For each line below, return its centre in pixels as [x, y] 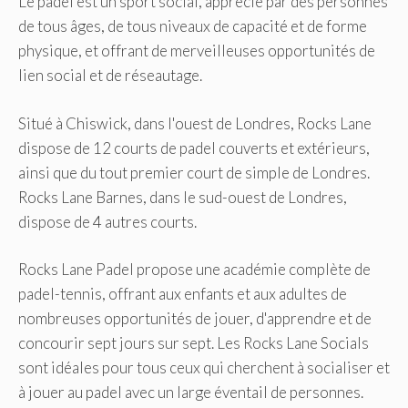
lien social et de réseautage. [110, 76]
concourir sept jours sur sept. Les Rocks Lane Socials [194, 343]
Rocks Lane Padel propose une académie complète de [194, 270]
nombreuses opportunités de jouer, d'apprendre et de [195, 319]
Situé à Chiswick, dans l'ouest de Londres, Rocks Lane [195, 123]
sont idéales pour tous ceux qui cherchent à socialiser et [204, 368]
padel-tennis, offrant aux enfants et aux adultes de [183, 294]
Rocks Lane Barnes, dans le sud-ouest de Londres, [183, 197]
